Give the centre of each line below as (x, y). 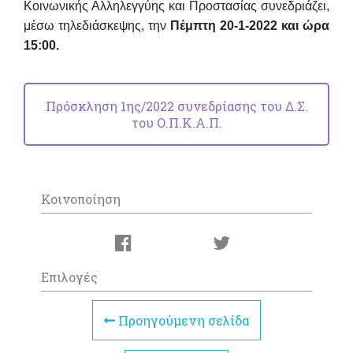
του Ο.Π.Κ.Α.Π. (176, 122)
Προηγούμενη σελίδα (182, 321)
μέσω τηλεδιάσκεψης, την (97, 25)
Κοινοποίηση (81, 199)
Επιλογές (69, 277)
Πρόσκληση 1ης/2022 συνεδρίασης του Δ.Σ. (176, 106)
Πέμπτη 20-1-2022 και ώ (242, 25)
